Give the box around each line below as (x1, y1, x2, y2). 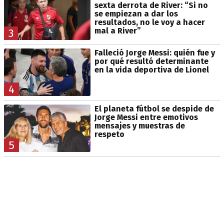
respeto (94, 129, 124, 139)
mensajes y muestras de (94, 120, 185, 130)
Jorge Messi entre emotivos (94, 112, 198, 122)
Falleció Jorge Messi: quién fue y (94, 47, 215, 57)
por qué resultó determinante (94, 56, 208, 66)
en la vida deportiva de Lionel (94, 64, 209, 74)
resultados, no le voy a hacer (94, 17, 205, 27)
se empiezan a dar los (94, 8, 178, 18)
